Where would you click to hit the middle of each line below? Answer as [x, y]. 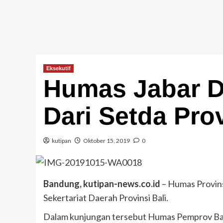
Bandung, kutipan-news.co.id [102, 183]
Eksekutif [58, 68]
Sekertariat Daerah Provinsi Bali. [106, 197]
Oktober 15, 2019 [107, 141]
